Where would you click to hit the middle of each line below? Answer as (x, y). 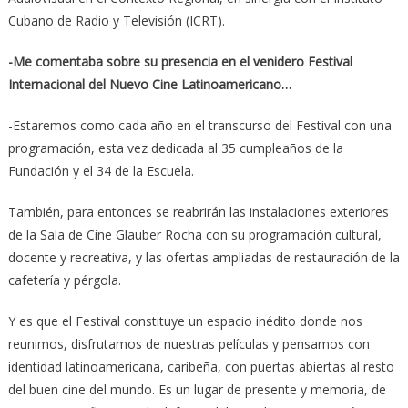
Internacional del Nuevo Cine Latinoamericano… (149, 84)
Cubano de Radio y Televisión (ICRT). (116, 20)
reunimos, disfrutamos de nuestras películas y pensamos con (189, 343)
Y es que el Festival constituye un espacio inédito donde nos (185, 321)
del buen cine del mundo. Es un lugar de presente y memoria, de (197, 389)
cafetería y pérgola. (64, 280)
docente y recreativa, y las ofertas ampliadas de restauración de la (204, 257)
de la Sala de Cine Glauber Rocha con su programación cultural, (194, 234)
